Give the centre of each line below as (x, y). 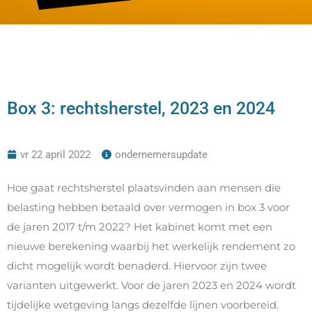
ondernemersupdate (161, 155)
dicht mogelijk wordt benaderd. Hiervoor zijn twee (137, 266)
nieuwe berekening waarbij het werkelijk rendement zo (151, 246)
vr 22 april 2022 (55, 155)
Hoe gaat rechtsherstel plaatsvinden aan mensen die (144, 188)
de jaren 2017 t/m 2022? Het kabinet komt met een (140, 227)
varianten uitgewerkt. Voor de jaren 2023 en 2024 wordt (151, 285)
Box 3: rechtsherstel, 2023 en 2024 (141, 108)
